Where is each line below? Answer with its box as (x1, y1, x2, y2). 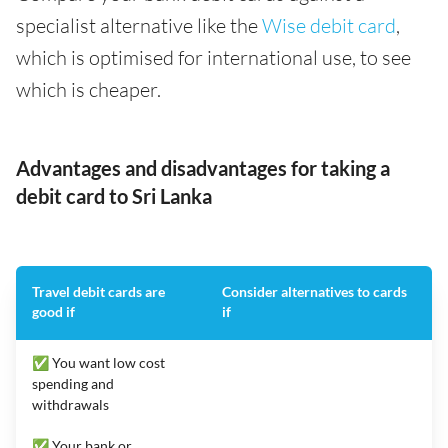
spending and (32, 374, 114, 392)
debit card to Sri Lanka (16, 183, 212, 208)
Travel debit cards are (32, 282, 165, 300)
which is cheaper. (16, 76, 161, 102)
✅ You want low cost (32, 353, 165, 371)
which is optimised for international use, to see (16, 44, 411, 70)
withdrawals (32, 395, 109, 413)
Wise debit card (262, 12, 396, 38)
